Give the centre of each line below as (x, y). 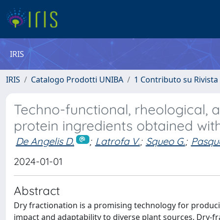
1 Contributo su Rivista (176, 80)
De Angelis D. (45, 141)
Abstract (37, 190)
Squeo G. (165, 141)
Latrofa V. (117, 141)
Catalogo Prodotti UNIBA (77, 80)
